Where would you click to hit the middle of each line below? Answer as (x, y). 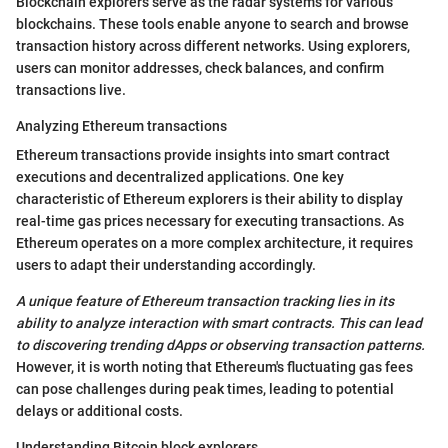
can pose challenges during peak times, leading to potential (205, 389)
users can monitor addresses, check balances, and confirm (200, 68)
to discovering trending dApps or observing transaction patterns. (220, 345)
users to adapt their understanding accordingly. (166, 265)
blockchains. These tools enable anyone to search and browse (212, 24)
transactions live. (71, 90)
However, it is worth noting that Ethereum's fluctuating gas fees (214, 367)
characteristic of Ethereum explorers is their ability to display (209, 199)
